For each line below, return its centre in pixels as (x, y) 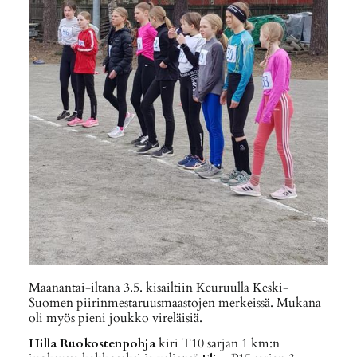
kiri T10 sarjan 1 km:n (217, 344)
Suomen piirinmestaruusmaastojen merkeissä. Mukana (175, 304)
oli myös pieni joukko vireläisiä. (115, 319)
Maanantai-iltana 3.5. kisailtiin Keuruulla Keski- (158, 288)
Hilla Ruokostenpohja (92, 344)
